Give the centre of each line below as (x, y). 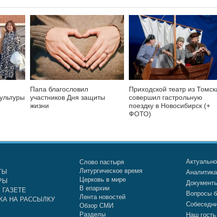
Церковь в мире (102, 180)
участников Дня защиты (68, 98)
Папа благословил (59, 89)
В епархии (94, 188)
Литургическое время (111, 171)
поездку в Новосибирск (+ (170, 106)
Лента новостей (102, 197)
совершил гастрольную (166, 98)
